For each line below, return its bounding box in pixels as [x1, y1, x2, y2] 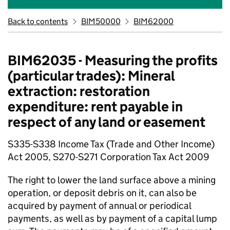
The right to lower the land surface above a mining [8, 174, 216, 186]
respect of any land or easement [8, 113, 205, 130]
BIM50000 [81, 16, 121, 26]
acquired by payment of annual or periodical [8, 200, 191, 212]
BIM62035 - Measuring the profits [8, 52, 218, 69]
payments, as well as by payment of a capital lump [8, 213, 217, 224]
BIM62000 [133, 16, 174, 26]
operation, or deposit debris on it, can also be [8, 187, 197, 199]
